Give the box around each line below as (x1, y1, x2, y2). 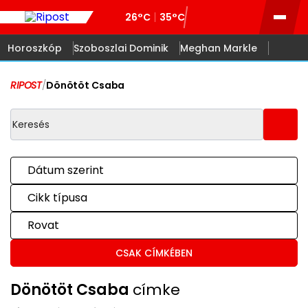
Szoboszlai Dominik (74, 41, 168, 55)
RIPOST (10, 78, 43, 92)
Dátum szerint (27, 162, 104, 178)
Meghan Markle (180, 41, 257, 55)
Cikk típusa (27, 190, 87, 206)
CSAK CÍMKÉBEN (115, 246, 192, 260)
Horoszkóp (8, 41, 62, 55)
